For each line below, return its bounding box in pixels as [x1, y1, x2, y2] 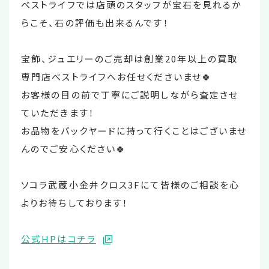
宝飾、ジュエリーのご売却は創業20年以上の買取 [21, 52, 238, 65]
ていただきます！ [21, 106, 95, 119]
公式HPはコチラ [21, 232, 96, 245]
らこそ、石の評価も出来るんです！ [21, 16, 169, 29]
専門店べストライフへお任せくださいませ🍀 [21, 70, 213, 83]
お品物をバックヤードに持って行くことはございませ [21, 124, 247, 137]
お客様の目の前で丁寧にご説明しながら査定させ [21, 88, 239, 101]
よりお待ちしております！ [21, 196, 129, 209]
